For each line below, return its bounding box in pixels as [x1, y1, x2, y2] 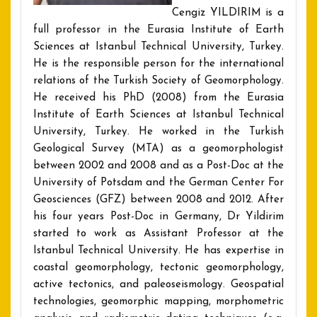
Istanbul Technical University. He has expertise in [33, 245, 284, 256]
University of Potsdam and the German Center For [33, 177, 284, 188]
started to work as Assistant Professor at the [33, 228, 284, 239]
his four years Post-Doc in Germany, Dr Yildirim [33, 211, 284, 222]
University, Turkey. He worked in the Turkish [33, 126, 284, 137]
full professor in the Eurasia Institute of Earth [33, 24, 284, 35]
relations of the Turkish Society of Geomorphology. [33, 75, 284, 86]
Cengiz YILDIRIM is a [171, 7, 284, 18]
